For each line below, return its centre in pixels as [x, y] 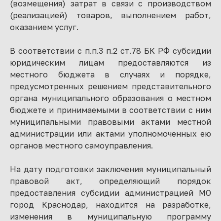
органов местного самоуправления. [81, 146]
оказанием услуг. [44, 27]
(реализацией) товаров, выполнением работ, [110, 15]
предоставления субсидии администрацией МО [110, 193]
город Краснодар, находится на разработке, [110, 205]
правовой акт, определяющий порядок [110, 181]
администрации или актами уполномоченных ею [110, 134]
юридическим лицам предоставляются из [110, 63]
